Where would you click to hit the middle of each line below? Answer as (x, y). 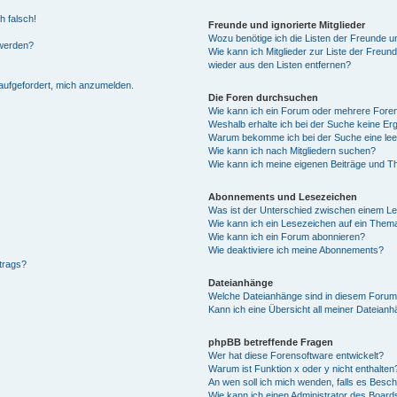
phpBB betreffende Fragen (271, 342)
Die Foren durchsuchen (263, 97)
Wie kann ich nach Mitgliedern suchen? (292, 151)
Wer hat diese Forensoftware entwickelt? (296, 355)
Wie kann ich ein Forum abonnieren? (287, 237)
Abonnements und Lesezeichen (283, 197)
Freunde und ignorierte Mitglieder (287, 25)
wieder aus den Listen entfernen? (280, 65)
